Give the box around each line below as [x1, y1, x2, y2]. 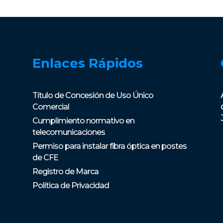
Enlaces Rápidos [32, 55, 143, 72]
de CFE [32, 152, 58, 162]
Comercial [32, 102, 69, 111]
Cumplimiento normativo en [32, 115, 134, 125]
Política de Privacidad [32, 180, 109, 190]
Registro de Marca [32, 166, 99, 176]
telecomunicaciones [32, 127, 105, 137]
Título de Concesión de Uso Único [32, 90, 153, 100]
